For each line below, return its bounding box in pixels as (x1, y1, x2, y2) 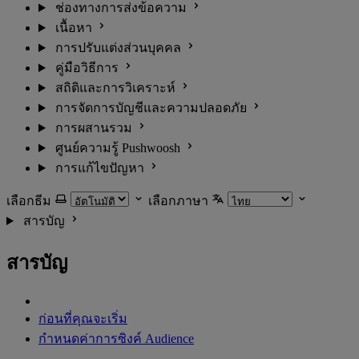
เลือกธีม (6, 194, 51, 208)
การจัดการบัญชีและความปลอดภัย (54, 101, 247, 115)
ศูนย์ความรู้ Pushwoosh (54, 141, 180, 155)
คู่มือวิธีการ (54, 61, 119, 75)
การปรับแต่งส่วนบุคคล (54, 41, 181, 54)
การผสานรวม (54, 121, 132, 135)
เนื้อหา (54, 21, 92, 34)
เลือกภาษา (148, 194, 208, 208)
